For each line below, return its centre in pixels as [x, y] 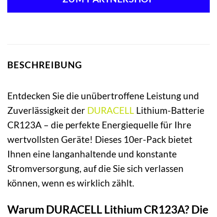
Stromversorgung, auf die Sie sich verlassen [95, 169]
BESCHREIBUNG [45, 64]
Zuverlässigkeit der [47, 110]
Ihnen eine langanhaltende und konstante [92, 154]
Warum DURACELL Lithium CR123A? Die [108, 209]
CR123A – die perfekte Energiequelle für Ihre [99, 125]
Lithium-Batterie [169, 110]
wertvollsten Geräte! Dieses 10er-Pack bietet [100, 139]
